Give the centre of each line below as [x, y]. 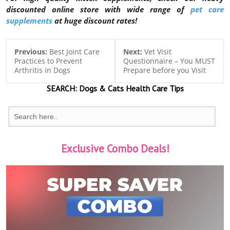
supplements [29, 21]
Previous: [32, 52]
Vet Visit [158, 52]
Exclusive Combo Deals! [115, 149]
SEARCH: [62, 89]
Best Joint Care [74, 52]
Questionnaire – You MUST [169, 61]
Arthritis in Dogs [42, 70]
